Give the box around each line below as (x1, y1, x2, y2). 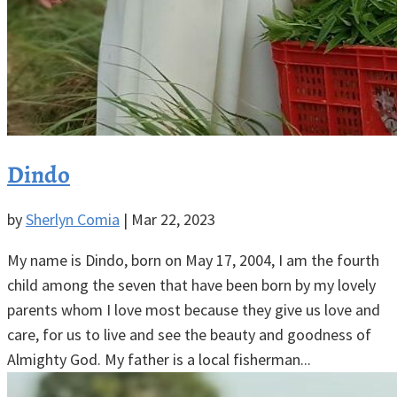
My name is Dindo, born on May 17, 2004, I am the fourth (7, 249, 379, 270)
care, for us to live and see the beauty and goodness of (7, 323, 371, 345)
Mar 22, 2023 (131, 208, 215, 230)
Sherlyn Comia (26, 208, 120, 230)
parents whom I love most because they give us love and (7, 299, 380, 320)
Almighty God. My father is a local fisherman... (7, 348, 311, 370)
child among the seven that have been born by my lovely (7, 274, 376, 295)
